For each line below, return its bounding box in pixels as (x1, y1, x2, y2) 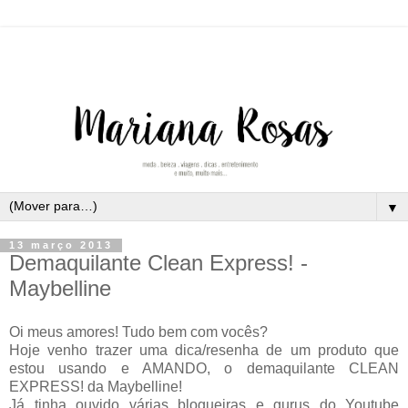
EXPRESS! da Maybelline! (9, 379, 182, 395)
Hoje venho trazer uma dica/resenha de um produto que (9, 342, 399, 359)
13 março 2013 (9, 240, 113, 251)
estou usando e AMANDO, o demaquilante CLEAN (9, 361, 399, 377)
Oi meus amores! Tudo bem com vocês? (9, 324, 268, 341)
